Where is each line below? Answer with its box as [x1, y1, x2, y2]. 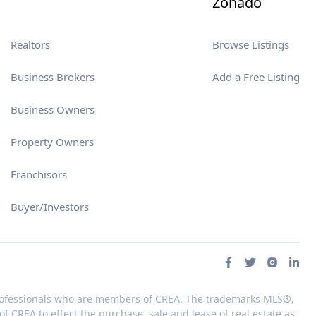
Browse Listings [212, 37, 289, 51]
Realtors [11, 37, 51, 51]
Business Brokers [11, 70, 95, 84]
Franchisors [11, 167, 68, 181]
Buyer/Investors [11, 200, 90, 214]
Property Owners [11, 135, 95, 149]
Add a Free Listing [212, 70, 300, 84]
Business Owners [11, 102, 95, 116]
